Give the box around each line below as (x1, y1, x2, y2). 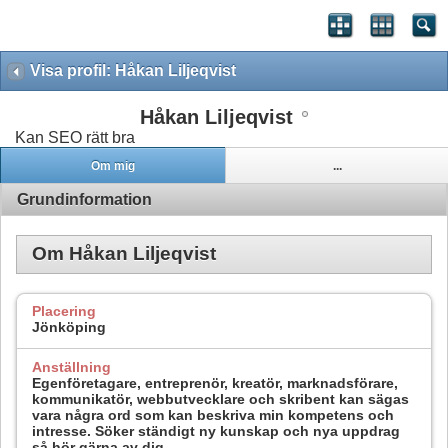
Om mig (90, 158, 135, 173)
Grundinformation (17, 190, 152, 208)
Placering (32, 303, 96, 320)
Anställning (32, 358, 111, 375)
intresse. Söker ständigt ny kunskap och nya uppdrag (32, 422, 400, 439)
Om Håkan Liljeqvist (32, 243, 216, 265)
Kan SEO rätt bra (15, 129, 135, 146)
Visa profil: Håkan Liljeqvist (30, 62, 236, 79)
